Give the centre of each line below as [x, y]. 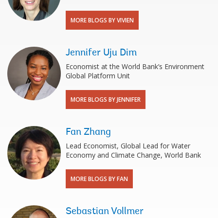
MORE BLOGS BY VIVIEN [102, 20]
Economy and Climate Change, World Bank [133, 155]
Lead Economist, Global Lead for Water [128, 145]
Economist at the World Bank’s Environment [135, 66]
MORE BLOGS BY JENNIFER [106, 99]
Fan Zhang [88, 132]
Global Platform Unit [98, 75]
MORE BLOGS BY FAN [99, 179]
